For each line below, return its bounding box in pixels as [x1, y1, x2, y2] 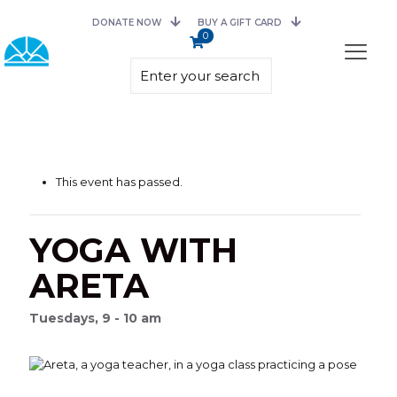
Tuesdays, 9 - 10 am [29, 309, 161, 326]
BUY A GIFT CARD [198, 17, 283, 28]
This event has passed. [56, 175, 183, 189]
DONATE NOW [92, 17, 162, 28]
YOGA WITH [29, 230, 237, 271]
